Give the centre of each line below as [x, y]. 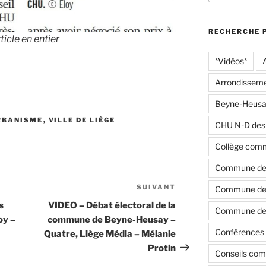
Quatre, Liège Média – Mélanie [110, 234]
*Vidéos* [231, 61]
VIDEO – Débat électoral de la [112, 205]
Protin [162, 248]
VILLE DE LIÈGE [82, 120]
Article [191, 188]
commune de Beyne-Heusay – [112, 219]
